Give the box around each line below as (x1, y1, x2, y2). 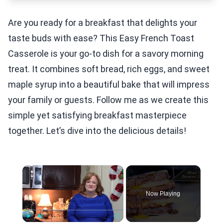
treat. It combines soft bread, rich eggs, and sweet (8, 64, 210, 74)
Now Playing (146, 190, 181, 197)
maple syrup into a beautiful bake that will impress (8, 79, 210, 90)
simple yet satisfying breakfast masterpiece (8, 110, 187, 120)
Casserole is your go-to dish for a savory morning (8, 48, 204, 59)
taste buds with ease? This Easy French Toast (8, 33, 194, 43)
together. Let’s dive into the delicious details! (8, 125, 186, 136)
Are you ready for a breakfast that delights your (8, 17, 197, 28)
